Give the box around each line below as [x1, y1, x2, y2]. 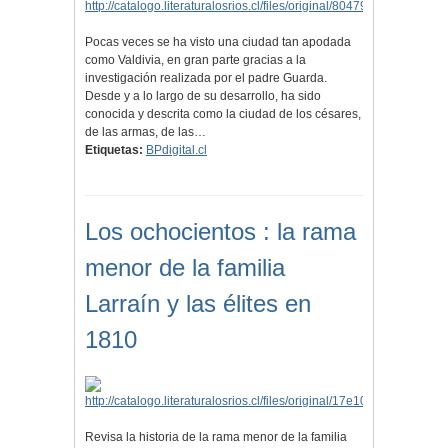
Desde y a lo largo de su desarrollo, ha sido [85, 89, 321, 104]
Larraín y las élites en [85, 290, 311, 318]
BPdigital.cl [146, 143, 207, 158]
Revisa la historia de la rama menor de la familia [85, 430, 347, 445]
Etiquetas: [85, 143, 143, 158]
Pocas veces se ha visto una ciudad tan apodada [85, 35, 351, 50]
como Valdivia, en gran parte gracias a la [85, 53, 306, 68]
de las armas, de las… [85, 125, 206, 140]
